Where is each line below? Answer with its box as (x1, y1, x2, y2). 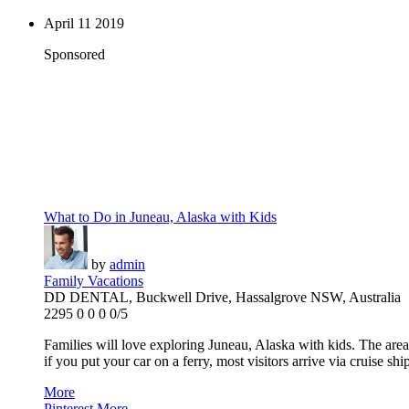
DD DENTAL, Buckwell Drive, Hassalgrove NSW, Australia (44, 289, 401, 306)
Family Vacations (44, 273, 143, 289)
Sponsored (44, 47, 105, 63)
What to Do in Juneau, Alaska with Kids (44, 209, 277, 225)
